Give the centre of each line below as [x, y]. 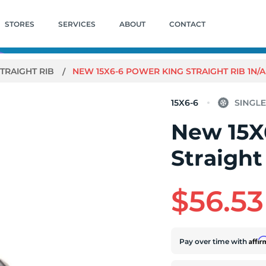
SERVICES [77, 24]
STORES [19, 24]
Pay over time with [214, 241]
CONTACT [187, 24]
